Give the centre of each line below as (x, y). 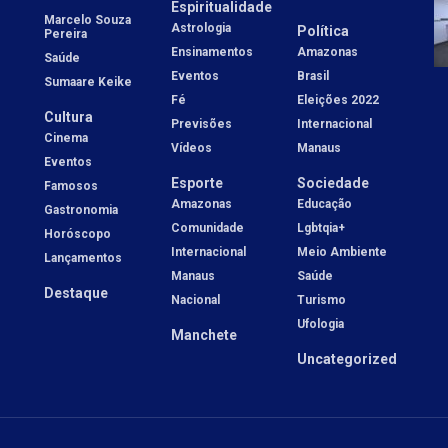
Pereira (65, 33)
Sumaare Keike (88, 81)
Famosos (71, 185)
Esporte (196, 182)
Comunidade (207, 227)
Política (323, 30)
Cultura (68, 116)
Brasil (313, 75)
